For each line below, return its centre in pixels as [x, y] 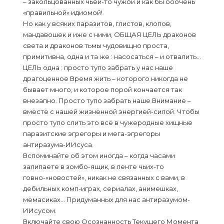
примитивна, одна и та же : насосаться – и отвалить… [112, 56]
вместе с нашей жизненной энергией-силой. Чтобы [111, 111]
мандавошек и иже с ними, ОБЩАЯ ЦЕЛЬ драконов [109, 34]
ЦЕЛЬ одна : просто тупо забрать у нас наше [98, 67]
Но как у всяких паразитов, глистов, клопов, [97, 23]
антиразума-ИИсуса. [58, 144]
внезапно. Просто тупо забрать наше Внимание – [107, 100]
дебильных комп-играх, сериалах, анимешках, [100, 188]
